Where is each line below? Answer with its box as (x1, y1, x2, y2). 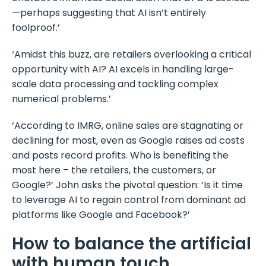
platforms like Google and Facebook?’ (12, 208, 190, 222)
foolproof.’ (12, 21, 60, 35)
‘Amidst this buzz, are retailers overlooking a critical (12, 47, 251, 62)
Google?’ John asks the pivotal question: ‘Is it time (12, 178, 243, 192)
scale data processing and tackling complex (12, 77, 218, 91)
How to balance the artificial (12, 232, 251, 256)
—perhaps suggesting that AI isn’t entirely (12, 6, 206, 20)
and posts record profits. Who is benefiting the (12, 148, 229, 163)
